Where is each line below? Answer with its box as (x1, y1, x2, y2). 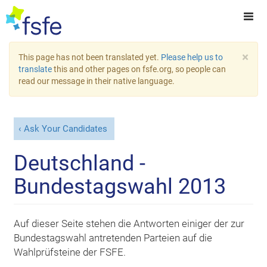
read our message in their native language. (18, 76, 175, 86)
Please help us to (161, 52, 223, 62)
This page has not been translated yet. (18, 52, 161, 62)
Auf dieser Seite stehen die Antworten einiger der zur (14, 217, 245, 229)
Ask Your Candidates (23, 123, 107, 135)
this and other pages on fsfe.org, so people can (52, 64, 226, 74)
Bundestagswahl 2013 (14, 173, 226, 199)
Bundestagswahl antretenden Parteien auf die (14, 231, 213, 244)
